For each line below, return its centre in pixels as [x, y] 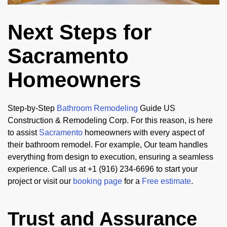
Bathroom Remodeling [97, 108]
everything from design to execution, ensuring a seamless [110, 157]
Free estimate [166, 181]
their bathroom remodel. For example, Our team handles [108, 145]
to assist [23, 133]
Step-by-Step [32, 108]
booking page [98, 181]
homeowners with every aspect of [143, 133]
